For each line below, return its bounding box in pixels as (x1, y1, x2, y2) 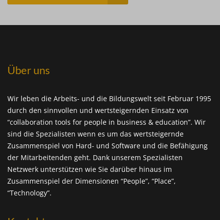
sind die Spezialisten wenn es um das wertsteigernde (7, 129, 184, 139)
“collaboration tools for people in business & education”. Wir (7, 117, 206, 127)
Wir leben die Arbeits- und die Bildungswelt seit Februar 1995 (7, 94, 211, 104)
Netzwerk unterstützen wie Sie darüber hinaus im (7, 165, 172, 174)
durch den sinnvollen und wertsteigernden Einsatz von (7, 106, 189, 115)
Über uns (7, 63, 50, 77)
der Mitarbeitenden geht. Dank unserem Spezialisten (7, 153, 183, 163)
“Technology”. (7, 188, 52, 198)
